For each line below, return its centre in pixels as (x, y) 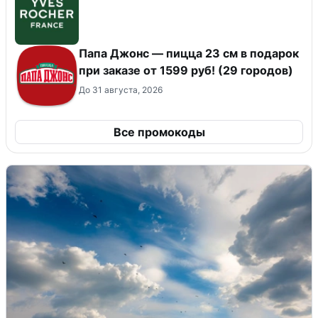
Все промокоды (159, 132)
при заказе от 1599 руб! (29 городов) (186, 71)
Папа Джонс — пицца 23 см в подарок (189, 54)
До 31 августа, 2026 (121, 90)
